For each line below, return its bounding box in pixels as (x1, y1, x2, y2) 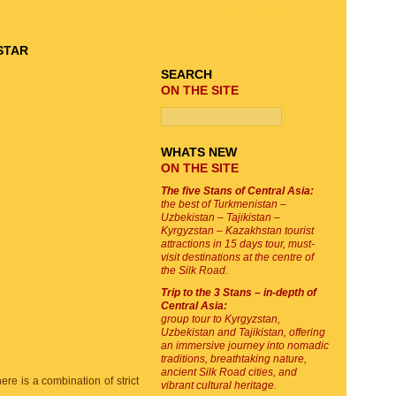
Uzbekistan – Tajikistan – (161, 211, 280, 224)
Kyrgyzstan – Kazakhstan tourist (161, 225, 314, 237)
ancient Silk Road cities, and (161, 366, 297, 378)
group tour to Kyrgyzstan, (161, 313, 280, 325)
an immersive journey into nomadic (161, 339, 329, 352)
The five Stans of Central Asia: (161, 185, 314, 197)
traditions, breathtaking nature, (161, 353, 307, 365)
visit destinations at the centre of (161, 251, 314, 263)
